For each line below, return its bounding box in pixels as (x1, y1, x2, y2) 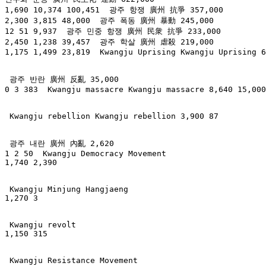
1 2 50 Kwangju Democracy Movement (5, 149, 166, 159)
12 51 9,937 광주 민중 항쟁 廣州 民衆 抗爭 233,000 (5, 27, 221, 36)
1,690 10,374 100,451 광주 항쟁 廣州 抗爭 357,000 (5, 5, 223, 15)
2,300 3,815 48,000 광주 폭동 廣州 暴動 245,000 (5, 16, 214, 26)
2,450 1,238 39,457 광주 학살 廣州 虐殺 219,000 (5, 37, 214, 47)
